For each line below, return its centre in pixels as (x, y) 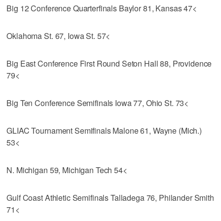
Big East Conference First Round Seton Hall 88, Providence (109, 63)
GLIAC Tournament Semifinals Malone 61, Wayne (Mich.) (104, 130)
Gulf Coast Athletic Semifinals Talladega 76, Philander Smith (110, 197)
